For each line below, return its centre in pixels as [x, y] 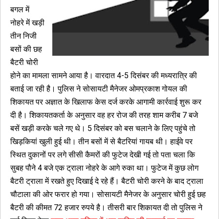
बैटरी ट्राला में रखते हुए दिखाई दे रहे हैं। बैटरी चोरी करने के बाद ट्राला [107, 181]
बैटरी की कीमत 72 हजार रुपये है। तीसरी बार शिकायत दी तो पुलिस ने [106, 208]
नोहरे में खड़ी [27, 23]
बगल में [20, 10]
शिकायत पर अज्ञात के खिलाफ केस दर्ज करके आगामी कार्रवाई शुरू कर [106, 102]
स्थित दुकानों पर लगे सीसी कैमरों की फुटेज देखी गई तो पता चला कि [103, 155]
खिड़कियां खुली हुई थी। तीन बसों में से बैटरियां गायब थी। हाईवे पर [101, 142]
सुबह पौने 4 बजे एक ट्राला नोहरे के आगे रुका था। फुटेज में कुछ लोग [104, 168]
